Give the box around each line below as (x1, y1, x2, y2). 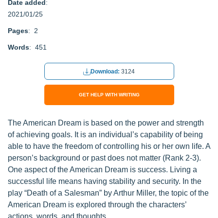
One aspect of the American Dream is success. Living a (8, 165, 197, 174)
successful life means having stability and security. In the (8, 177, 201, 185)
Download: (91, 68, 121, 75)
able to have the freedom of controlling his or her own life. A (8, 142, 210, 150)
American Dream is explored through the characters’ (8, 200, 186, 209)
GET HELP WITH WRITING (78, 92, 140, 97)
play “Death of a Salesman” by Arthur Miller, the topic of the (8, 189, 209, 197)
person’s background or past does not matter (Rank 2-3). (8, 154, 201, 162)
